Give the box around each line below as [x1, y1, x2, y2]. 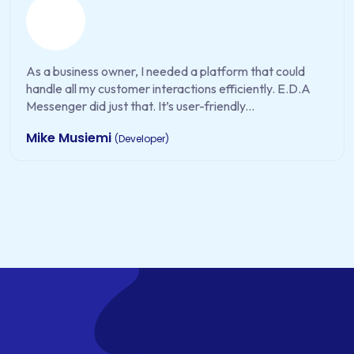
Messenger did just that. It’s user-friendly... [26, 98, 254, 115]
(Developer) [115, 132, 169, 146]
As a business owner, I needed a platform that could [26, 63, 305, 80]
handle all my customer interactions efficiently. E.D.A [26, 81, 311, 97]
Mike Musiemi [26, 129, 115, 148]
